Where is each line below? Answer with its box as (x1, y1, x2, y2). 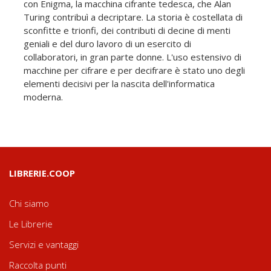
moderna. (24, 91, 63, 103)
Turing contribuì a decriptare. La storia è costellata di (24, 11, 243, 24)
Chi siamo (9, 197, 49, 210)
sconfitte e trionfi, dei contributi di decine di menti (24, 24, 230, 37)
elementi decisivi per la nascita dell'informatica (24, 77, 215, 90)
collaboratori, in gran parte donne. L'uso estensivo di (24, 51, 241, 64)
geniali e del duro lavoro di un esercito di (24, 38, 191, 50)
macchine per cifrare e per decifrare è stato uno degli (24, 64, 245, 77)
